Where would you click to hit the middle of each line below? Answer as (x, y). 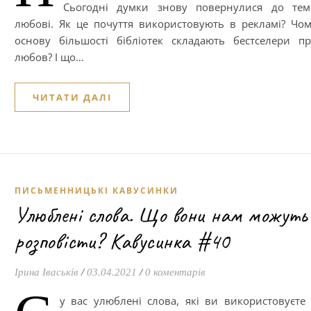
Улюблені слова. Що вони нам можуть (161, 215)
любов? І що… (49, 57)
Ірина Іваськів (47, 272)
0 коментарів (175, 272)
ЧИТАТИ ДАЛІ (72, 97)
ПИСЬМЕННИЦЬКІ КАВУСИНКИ (96, 191)
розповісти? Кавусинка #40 (122, 241)
